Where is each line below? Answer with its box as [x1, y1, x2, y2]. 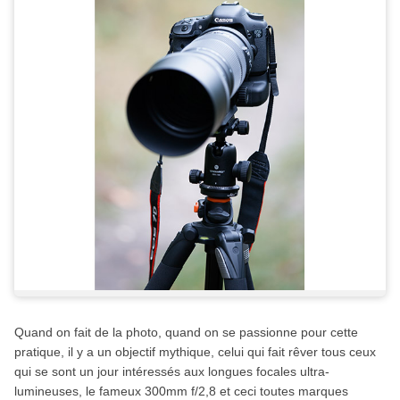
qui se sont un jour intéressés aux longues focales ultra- [13, 363, 329, 379]
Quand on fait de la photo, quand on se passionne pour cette [13, 324, 358, 339]
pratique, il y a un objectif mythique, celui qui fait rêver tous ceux [13, 344, 376, 359]
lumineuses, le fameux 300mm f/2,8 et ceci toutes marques [13, 383, 348, 398]
